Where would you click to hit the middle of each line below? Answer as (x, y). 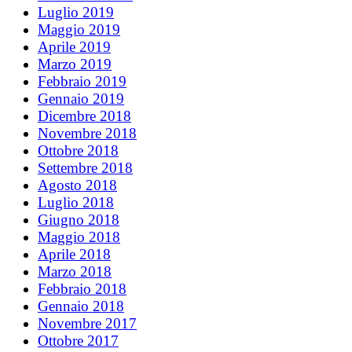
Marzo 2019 (75, 64)
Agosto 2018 (77, 185)
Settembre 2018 (85, 167)
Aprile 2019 (74, 46)
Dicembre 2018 (84, 115)
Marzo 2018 (75, 271)
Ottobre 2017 (78, 340)
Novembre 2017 (87, 323)
